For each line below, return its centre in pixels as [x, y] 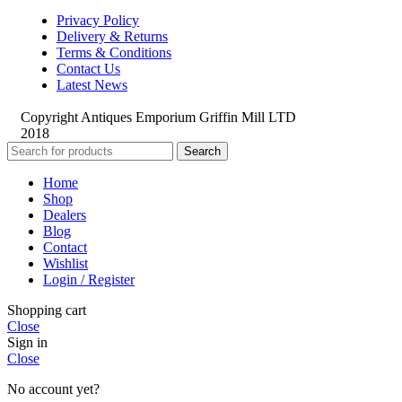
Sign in [27, 343]
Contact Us [88, 69]
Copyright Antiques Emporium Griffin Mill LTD [158, 118]
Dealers [65, 215]
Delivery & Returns [112, 37]
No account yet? [53, 389]
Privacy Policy [98, 21]
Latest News [92, 85]
